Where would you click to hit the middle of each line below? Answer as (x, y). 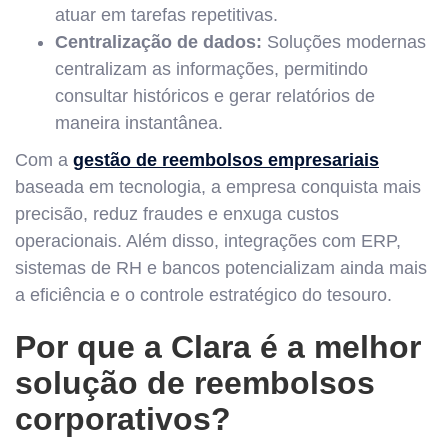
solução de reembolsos (195, 383)
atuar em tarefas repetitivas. (166, 15)
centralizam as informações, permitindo (211, 69)
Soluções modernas (344, 42)
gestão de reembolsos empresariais (226, 160)
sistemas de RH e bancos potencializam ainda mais (221, 268)
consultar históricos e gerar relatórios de (215, 96)
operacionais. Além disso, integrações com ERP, (208, 241)
